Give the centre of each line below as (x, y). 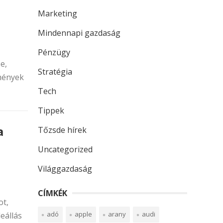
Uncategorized (65, 149)
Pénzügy (54, 52)
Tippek (51, 111)
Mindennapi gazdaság (79, 33)
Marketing (57, 13)
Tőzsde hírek (62, 130)
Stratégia (55, 72)
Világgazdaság (65, 169)
